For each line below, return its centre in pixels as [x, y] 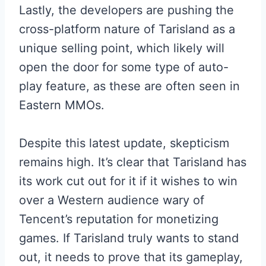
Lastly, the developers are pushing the [126, 10]
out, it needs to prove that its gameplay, [131, 257]
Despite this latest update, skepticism [124, 143]
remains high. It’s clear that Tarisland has [133, 162]
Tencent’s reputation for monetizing [119, 219]
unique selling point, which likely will [122, 48]
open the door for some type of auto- [124, 67]
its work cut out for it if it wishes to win [128, 181]
